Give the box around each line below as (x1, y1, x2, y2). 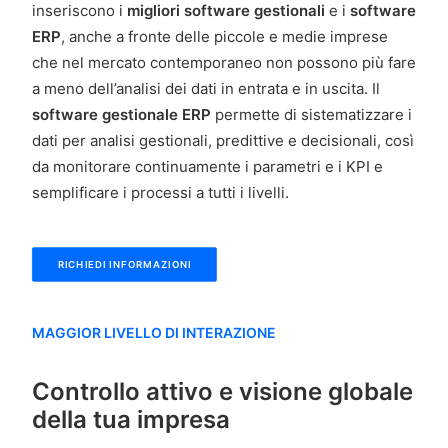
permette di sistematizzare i (215, 105, 412, 124)
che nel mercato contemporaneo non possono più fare (32, 53, 416, 72)
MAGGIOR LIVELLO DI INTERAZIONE (32, 324, 276, 341)
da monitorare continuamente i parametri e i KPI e (32, 157, 383, 176)
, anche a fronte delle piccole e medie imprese (61, 27, 388, 46)
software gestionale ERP (32, 105, 215, 124)
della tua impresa (32, 405, 230, 434)
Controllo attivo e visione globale (32, 377, 413, 406)
